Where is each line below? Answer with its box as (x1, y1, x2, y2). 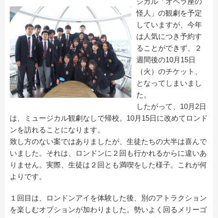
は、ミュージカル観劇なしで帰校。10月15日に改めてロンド (10, 113, 208, 122)
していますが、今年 (136, 20, 202, 29)
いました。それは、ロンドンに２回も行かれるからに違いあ (10, 148, 207, 157)
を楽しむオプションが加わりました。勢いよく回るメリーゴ (10, 205, 207, 214)
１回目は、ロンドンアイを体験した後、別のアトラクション (10, 193, 207, 202)
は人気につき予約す (136, 32, 202, 40)
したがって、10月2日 (136, 102, 206, 110)
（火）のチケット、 (136, 67, 202, 75)
